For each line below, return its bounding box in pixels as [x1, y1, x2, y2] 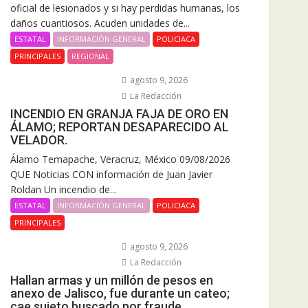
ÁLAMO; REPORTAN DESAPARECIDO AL [10, 119, 229, 134]
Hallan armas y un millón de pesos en [10, 272, 213, 287]
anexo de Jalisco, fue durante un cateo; [10, 285, 230, 300]
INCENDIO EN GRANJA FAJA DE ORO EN [10, 106, 228, 121]
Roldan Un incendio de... [10, 182, 116, 196]
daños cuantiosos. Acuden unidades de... [10, 16, 190, 30]
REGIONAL [71, 50, 109, 61]
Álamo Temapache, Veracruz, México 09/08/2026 [10, 152, 230, 166]
